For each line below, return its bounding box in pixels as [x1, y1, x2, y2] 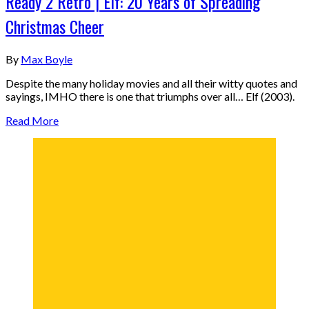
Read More [6, 114, 59, 128]
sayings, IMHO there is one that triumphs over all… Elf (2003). [6, 90, 297, 103]
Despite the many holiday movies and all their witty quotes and [6, 77, 297, 90]
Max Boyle [21, 52, 72, 66]
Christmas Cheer [6, 14, 104, 39]
